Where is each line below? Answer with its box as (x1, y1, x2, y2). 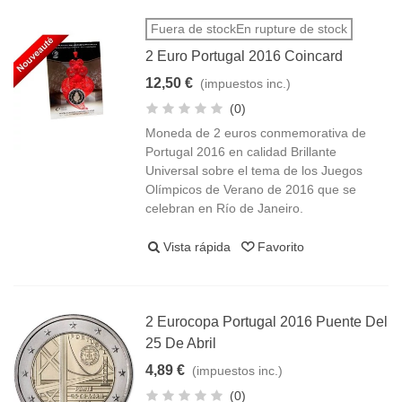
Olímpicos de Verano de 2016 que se (145, 182, 357, 197)
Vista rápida (163, 240, 232, 254)
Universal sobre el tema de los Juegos (145, 163, 363, 178)
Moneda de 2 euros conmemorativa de (145, 126, 367, 140)
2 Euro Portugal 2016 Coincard (145, 48, 344, 64)
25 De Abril (145, 336, 217, 351)
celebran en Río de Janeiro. (145, 201, 304, 215)
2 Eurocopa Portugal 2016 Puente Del (145, 314, 389, 329)
